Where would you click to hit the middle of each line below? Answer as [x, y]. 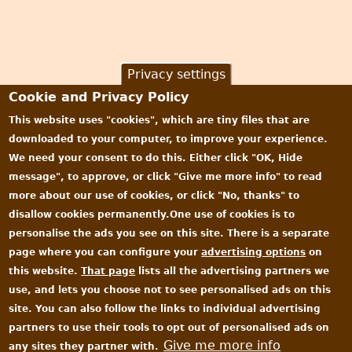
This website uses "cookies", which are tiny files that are [159, 120]
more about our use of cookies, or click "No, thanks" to [154, 196]
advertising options [254, 252]
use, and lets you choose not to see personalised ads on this [170, 290]
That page [108, 271]
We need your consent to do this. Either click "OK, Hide [156, 158]
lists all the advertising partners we [233, 271]
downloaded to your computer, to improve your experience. [169, 139]
